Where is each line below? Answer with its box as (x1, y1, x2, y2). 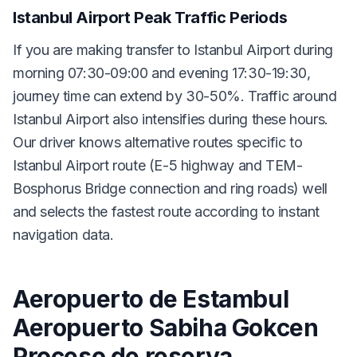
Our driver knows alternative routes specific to (13, 133, 303, 151)
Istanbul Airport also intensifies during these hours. (13, 110, 328, 127)
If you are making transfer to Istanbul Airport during (13, 41, 333, 58)
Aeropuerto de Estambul (13, 284, 289, 313)
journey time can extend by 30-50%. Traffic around (13, 87, 337, 104)
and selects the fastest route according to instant (13, 202, 320, 220)
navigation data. (13, 226, 114, 243)
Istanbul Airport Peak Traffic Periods (13, 7, 288, 27)
